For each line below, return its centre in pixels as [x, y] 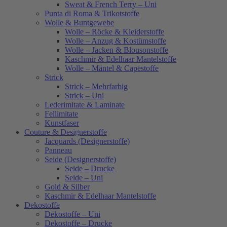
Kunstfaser [62, 123]
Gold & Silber [67, 187]
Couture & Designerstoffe [66, 132]
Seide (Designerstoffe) [80, 160]
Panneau [58, 150]
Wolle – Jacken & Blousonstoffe [117, 50]
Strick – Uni [84, 96]
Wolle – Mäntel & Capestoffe [112, 68]
